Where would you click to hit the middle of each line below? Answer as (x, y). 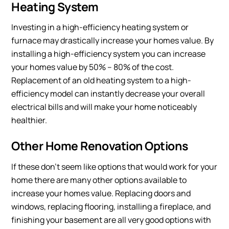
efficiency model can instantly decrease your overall (108, 94)
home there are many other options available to (99, 180)
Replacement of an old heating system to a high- (101, 81)
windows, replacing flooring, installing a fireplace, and (111, 206)
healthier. (29, 120)
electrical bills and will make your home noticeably (104, 107)
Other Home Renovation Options (100, 146)
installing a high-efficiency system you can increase (109, 54)
